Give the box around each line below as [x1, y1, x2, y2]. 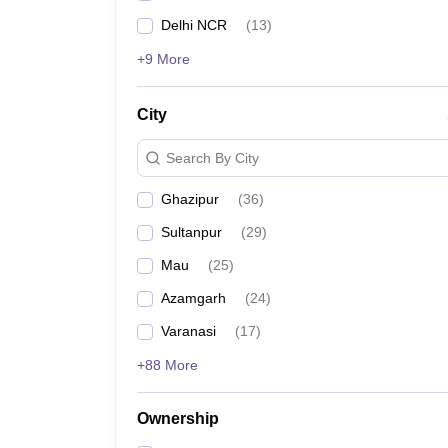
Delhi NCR [161, 17, 227, 33]
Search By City [166, 149, 259, 166]
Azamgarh [161, 290, 226, 306]
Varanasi [161, 323, 216, 339]
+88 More [137, 357, 198, 373]
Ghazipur [161, 191, 219, 207]
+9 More [137, 51, 190, 67]
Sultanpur [161, 224, 222, 240]
